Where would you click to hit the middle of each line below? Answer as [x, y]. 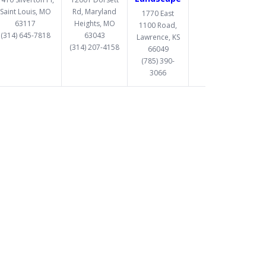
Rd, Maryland [94, 11]
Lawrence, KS [158, 37]
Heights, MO [94, 23]
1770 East [158, 13]
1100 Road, [158, 25]
